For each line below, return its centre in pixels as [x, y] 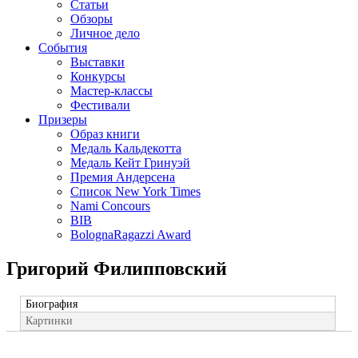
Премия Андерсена [123, 177]
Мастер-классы [111, 91]
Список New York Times [135, 191]
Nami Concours [110, 206]
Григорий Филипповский [117, 268]
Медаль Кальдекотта [126, 148]
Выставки [97, 62]
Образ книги [105, 134]
